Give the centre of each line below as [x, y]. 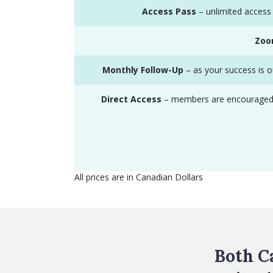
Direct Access [131, 99]
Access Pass [169, 12]
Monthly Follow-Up [143, 70]
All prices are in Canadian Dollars [139, 177]
